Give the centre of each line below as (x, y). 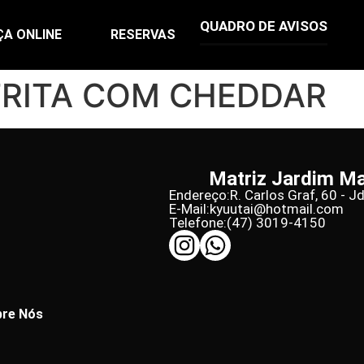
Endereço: (199, 195)
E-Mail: (189, 209)
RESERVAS (143, 35)
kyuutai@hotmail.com (276, 209)
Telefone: (197, 223)
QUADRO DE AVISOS (264, 26)
